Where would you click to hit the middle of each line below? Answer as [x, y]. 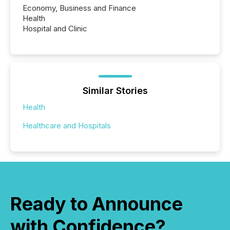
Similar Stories [115, 91]
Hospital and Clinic [55, 29]
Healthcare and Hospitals [67, 126]
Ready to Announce [97, 204]
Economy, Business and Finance [79, 8]
